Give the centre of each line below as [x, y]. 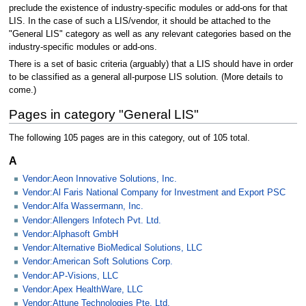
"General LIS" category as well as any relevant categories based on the [150, 34]
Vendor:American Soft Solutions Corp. [98, 262]
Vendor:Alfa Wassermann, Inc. [83, 207]
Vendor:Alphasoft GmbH [70, 234]
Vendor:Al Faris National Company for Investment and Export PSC [154, 193]
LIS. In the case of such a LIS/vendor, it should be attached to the [139, 21]
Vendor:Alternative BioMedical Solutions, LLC [112, 248]
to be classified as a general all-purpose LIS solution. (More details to [145, 78]
